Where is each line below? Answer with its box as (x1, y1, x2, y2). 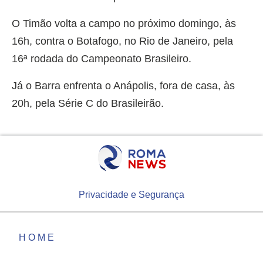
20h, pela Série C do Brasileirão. (12, 97, 164, 110)
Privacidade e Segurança (79, 189, 184, 200)
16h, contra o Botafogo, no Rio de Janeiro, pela (12, 35, 233, 48)
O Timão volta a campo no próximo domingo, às (12, 18, 236, 30)
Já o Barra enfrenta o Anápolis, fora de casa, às (12, 80, 235, 92)
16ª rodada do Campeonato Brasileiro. (12, 53, 191, 65)
